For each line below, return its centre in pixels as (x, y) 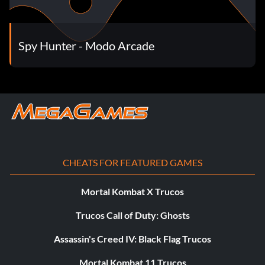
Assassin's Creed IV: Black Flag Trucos (132, 239)
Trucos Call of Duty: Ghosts (132, 215)
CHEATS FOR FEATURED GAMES (132, 162)
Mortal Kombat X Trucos (132, 191)
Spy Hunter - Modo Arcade (86, 45)
